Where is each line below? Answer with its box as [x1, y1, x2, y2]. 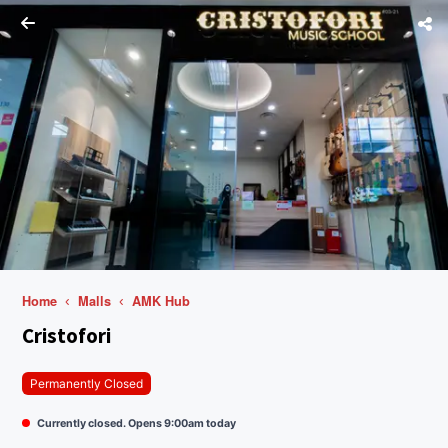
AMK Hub [131, 292, 190, 311]
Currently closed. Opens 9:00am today [37, 416, 237, 430]
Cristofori [22, 323, 112, 350]
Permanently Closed [30, 375, 144, 391]
